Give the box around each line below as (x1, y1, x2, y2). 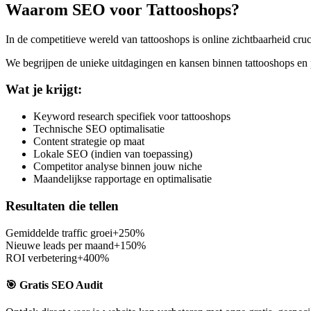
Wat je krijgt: (6, 82, 82, 97)
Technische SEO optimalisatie (33, 123, 165, 135)
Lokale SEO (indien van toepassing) (33, 148, 192, 160)
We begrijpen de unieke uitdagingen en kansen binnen (6, 56, 245, 69)
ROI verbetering (6, 251, 77, 264)
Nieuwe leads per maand (6, 239, 114, 251)
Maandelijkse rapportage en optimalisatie (33, 173, 212, 185)
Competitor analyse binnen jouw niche (33, 160, 202, 173)
